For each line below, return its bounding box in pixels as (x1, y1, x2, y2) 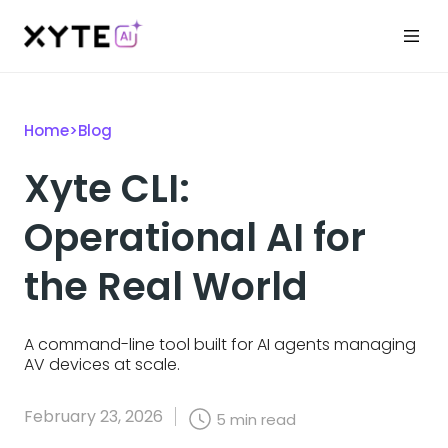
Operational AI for (24, 211, 366, 264)
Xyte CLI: (24, 162, 190, 215)
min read (230, 409, 296, 430)
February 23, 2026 (24, 405, 163, 428)
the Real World (24, 260, 308, 313)
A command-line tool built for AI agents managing (24, 333, 416, 356)
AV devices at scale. (24, 353, 180, 376)
